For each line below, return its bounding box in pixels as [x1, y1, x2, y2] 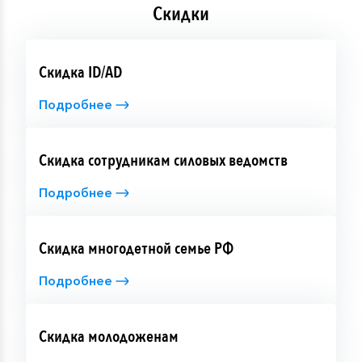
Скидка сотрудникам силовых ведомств [39, 149, 288, 171]
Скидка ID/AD [39, 61, 122, 83]
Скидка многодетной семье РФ [39, 237, 234, 259]
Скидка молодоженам [39, 325, 179, 347]
